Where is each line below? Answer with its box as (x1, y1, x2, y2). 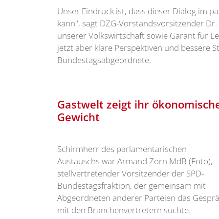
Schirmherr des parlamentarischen (57, 143, 187, 155)
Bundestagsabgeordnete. (57, 54, 151, 66)
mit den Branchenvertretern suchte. (57, 204, 191, 216)
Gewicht (57, 109, 100, 125)
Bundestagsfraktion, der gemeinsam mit (57, 180, 206, 192)
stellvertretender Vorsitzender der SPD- (57, 168, 204, 179)
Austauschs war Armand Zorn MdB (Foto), (57, 155, 213, 167)
